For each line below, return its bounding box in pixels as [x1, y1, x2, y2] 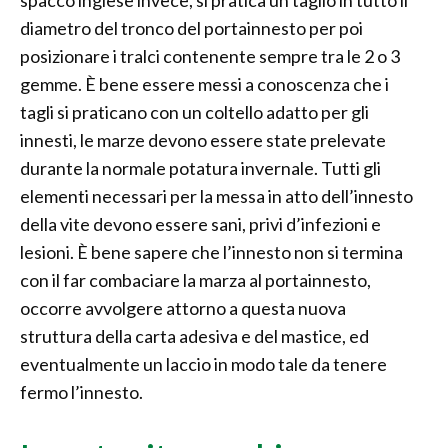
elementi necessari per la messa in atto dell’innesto [20, 185, 413, 208]
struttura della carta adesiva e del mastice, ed [20, 325, 369, 348]
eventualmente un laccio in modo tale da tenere [20, 353, 387, 376]
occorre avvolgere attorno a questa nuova [20, 297, 346, 320]
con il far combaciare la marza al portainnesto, [20, 269, 371, 292]
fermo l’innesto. [20, 381, 143, 404]
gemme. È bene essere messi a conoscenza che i [20, 73, 389, 96]
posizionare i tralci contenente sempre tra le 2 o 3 [20, 45, 400, 68]
